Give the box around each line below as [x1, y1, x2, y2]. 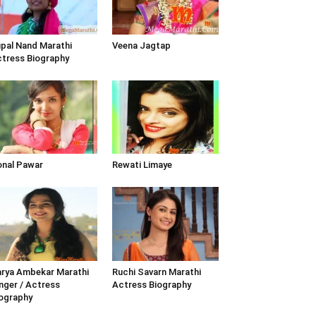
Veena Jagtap [111, 40, 171, 51]
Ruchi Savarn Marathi [111, 266, 201, 277]
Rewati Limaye [111, 159, 172, 171]
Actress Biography [111, 279, 191, 290]
